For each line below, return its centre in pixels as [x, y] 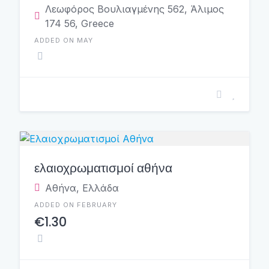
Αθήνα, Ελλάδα [82, 188]
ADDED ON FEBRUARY [76, 205]
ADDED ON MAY [64, 40]
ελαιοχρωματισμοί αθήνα [103, 168]
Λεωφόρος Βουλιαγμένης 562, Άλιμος [134, 9]
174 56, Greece [80, 23]
